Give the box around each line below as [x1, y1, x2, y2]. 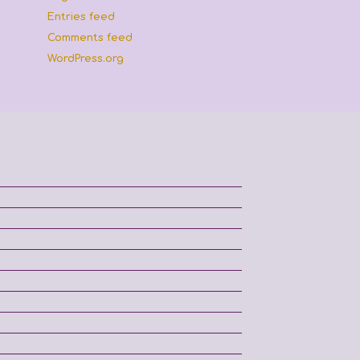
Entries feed [47, 11, 116, 22]
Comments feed [47, 32, 133, 43]
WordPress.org [47, 53, 125, 64]
